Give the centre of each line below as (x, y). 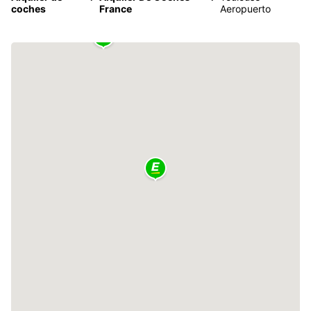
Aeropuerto (245, 8)
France (116, 8)
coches (28, 8)
